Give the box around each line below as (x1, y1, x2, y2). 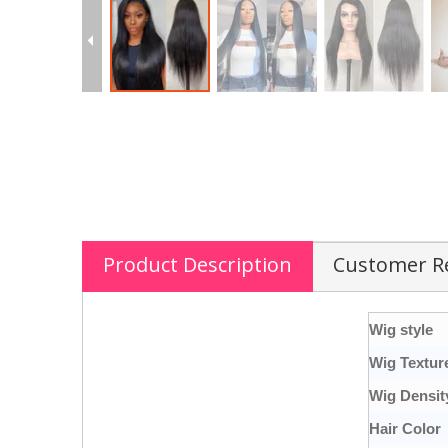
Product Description (103, 251, 292, 278)
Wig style (369, 321, 433, 338)
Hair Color (369, 420, 441, 437)
